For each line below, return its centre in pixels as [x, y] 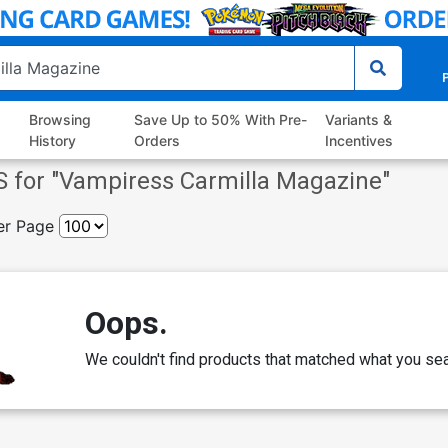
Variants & [358, 120]
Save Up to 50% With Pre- [220, 120]
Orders [156, 141]
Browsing [60, 120]
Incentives [358, 141]
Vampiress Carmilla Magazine [220, 181]
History [53, 141]
